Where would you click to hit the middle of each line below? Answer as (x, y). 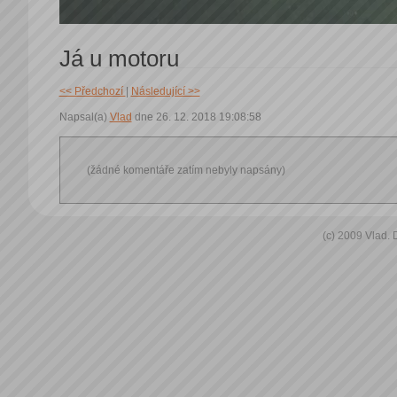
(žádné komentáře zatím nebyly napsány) (186, 170)
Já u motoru (119, 58)
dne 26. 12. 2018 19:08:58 (196, 117)
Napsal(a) (84, 117)
